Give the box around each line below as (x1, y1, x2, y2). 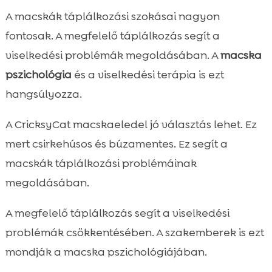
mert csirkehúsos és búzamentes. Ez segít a (5, 136, 228, 151)
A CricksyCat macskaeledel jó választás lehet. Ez (5, 117, 257, 132)
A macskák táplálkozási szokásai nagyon (5, 8, 220, 24)
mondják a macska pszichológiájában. (5, 244, 207, 259)
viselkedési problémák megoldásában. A (5, 47, 220, 63)
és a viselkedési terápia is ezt (71, 67, 224, 82)
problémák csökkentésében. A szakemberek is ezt (5, 225, 264, 240)
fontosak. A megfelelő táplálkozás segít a (5, 28, 220, 43)
